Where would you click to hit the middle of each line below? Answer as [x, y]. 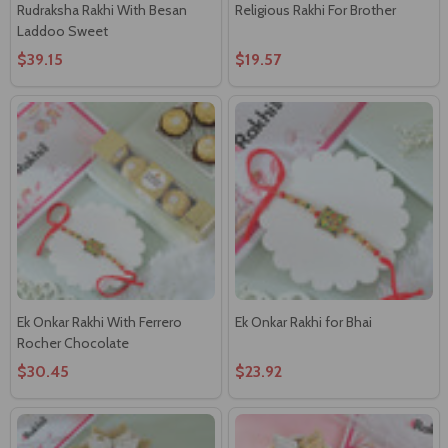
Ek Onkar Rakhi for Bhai [303, 321]
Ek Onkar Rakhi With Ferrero [99, 321]
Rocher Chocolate [73, 342]
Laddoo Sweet [62, 30]
